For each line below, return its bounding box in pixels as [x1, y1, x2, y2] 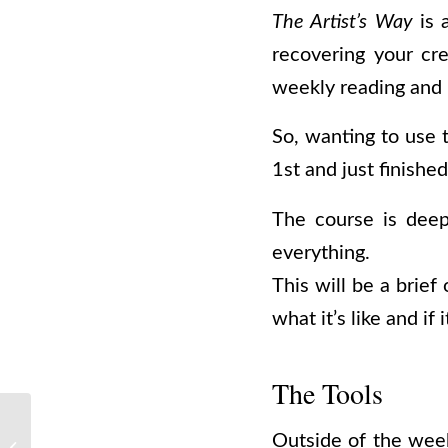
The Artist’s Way [272, 11, 413, 32]
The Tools [272, 373, 383, 412]
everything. [272, 242, 370, 263]
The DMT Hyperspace [35, 431, 161, 444]
